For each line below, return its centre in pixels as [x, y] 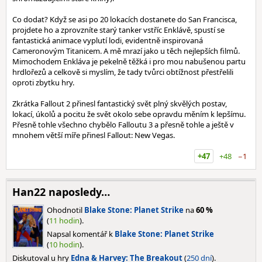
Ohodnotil [65, 210]
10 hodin [64, 244]
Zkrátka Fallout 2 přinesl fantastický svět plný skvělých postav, [120, 104]
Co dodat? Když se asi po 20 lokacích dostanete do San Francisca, [125, 19]
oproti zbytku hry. [43, 82]
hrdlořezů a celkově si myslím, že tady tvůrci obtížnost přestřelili [123, 72]
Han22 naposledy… [61, 192]
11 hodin [64, 220]
